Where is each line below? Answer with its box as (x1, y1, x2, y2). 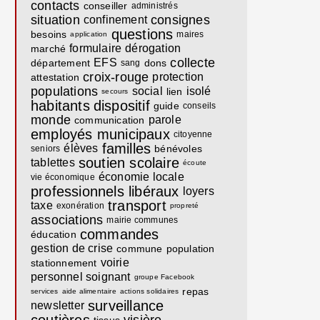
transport (108, 198, 166, 214)
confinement (83, 14, 148, 26)
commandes (79, 226, 159, 242)
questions (111, 26, 174, 42)
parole (148, 114, 181, 126)
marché (31, 43, 66, 54)
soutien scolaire (78, 155, 180, 171)
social (131, 85, 163, 97)
